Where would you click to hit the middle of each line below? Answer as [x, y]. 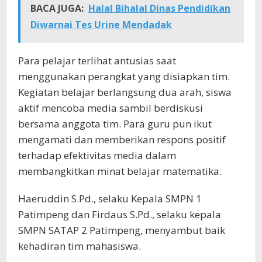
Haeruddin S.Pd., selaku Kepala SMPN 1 [110, 198]
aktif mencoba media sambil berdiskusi [111, 108]
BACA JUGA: [57, 8]
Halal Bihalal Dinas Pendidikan [159, 8]
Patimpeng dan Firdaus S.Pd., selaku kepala [120, 214]
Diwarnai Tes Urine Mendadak [101, 24]
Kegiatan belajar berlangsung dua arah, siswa [125, 92]
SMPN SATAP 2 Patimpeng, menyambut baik [122, 230]
